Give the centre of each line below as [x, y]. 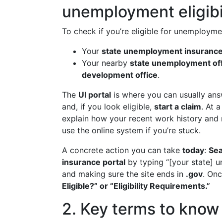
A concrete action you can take [122, 150]
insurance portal [94, 162]
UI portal [95, 95]
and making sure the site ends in [124, 174]
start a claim [178, 107]
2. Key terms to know [140, 209]
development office [120, 75]
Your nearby [106, 63]
